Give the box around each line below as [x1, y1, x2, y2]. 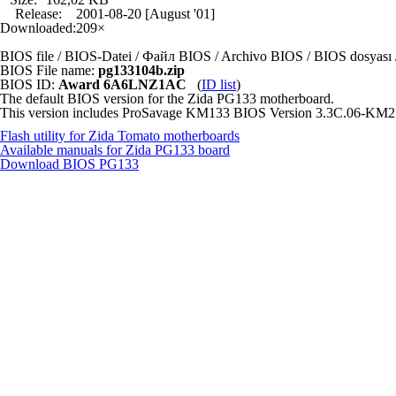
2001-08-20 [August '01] [76, 6, 215, 21]
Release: [14, 6, 62, 21]
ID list [202, 77, 236, 92]
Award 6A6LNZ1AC [58, 77, 187, 92]
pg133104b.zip [98, 63, 185, 78]
